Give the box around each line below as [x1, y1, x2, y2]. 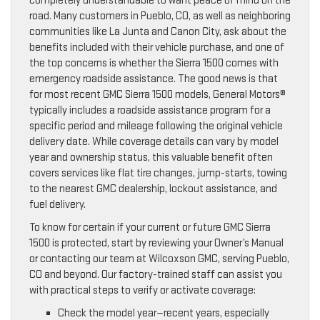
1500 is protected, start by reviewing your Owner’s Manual [29, 236, 284, 250]
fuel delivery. [29, 197, 86, 211]
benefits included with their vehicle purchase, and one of [29, 40, 284, 54]
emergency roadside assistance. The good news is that [29, 71, 278, 86]
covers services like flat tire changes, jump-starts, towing [29, 166, 287, 180]
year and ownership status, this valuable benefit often [29, 150, 273, 164]
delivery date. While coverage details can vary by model [29, 134, 279, 149]
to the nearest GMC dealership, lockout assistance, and [29, 181, 277, 196]
